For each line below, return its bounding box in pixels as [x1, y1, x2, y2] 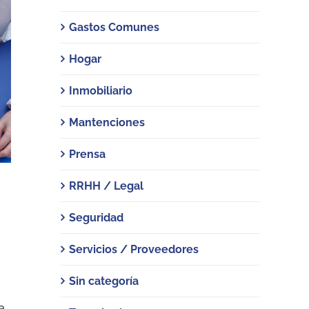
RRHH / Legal [69, 179, 143, 192]
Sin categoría [69, 275, 139, 288]
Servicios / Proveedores [69, 243, 199, 256]
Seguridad [69, 211, 123, 224]
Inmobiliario [69, 84, 132, 97]
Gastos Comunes [69, 21, 159, 34]
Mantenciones [69, 116, 145, 129]
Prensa [69, 148, 106, 161]
